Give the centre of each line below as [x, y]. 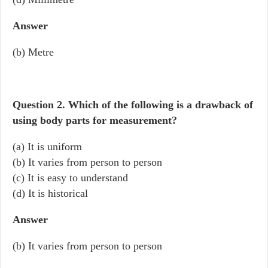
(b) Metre [33, 52]
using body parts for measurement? [95, 120]
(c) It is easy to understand [70, 178]
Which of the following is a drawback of [161, 105]
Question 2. [40, 105]
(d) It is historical [50, 193]
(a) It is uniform [47, 147]
